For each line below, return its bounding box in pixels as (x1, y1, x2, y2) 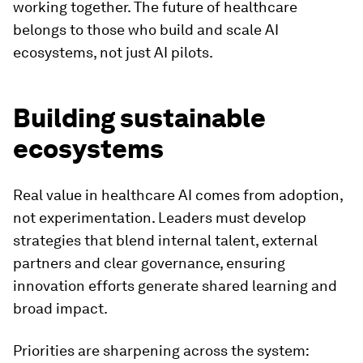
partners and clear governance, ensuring (13, 254, 285, 271)
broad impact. (13, 300, 108, 317)
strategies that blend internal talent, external (13, 232, 318, 249)
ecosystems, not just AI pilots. (13, 44, 213, 61)
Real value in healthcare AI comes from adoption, (13, 186, 343, 203)
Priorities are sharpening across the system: (13, 342, 309, 359)
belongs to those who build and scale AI (13, 21, 279, 38)
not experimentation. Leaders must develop (13, 209, 306, 226)
